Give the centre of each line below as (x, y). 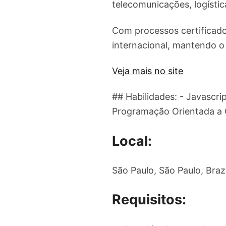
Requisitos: (149, 200)
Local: (132, 141)
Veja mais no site (148, 71)
